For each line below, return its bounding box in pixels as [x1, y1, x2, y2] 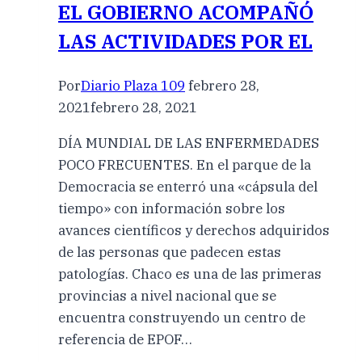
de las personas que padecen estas [58, 242, 281, 261]
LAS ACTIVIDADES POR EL [58, 27, 313, 54]
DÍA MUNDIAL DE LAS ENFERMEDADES [58, 133, 319, 152]
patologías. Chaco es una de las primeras [58, 264, 322, 283]
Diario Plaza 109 [81, 76, 185, 95]
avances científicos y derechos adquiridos [58, 221, 330, 239]
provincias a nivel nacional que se [58, 286, 276, 305]
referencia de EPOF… [58, 330, 192, 348]
